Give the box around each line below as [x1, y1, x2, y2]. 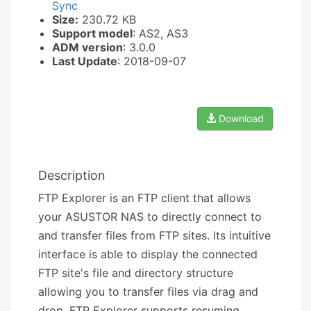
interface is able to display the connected [38, 246, 258, 261]
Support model [52, 26, 133, 40]
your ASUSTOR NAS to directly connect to [38, 209, 262, 224]
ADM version [52, 40, 123, 54]
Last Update [52, 53, 117, 68]
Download [216, 112, 264, 124]
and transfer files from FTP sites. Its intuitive [38, 228, 271, 242]
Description [38, 167, 106, 183]
